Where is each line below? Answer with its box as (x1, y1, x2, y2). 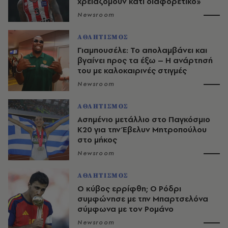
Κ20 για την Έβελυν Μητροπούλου (77, 124, 207, 135)
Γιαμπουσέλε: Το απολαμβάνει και (77, 45, 207, 56)
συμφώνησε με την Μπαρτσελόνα (77, 193, 208, 205)
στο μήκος (77, 134, 117, 146)
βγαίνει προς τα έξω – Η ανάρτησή (77, 55, 213, 66)
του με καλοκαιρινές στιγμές (77, 65, 187, 76)
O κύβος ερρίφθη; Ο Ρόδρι (77, 183, 181, 194)
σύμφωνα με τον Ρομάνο (77, 204, 174, 215)
